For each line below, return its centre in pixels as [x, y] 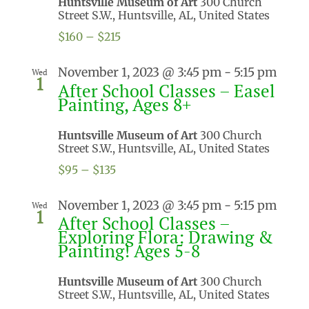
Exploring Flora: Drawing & [166, 237]
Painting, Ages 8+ [124, 104]
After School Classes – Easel [167, 90]
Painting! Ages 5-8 [129, 251]
